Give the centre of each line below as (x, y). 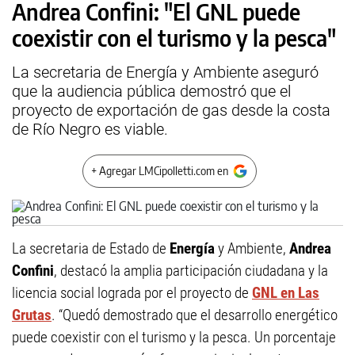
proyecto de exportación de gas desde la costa (171, 110)
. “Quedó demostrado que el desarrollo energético (195, 315)
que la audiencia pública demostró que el (151, 91)
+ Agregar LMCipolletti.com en (160, 171)
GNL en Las (286, 293)
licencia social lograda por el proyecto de (132, 293)
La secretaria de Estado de (91, 248)
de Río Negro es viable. (90, 129)
